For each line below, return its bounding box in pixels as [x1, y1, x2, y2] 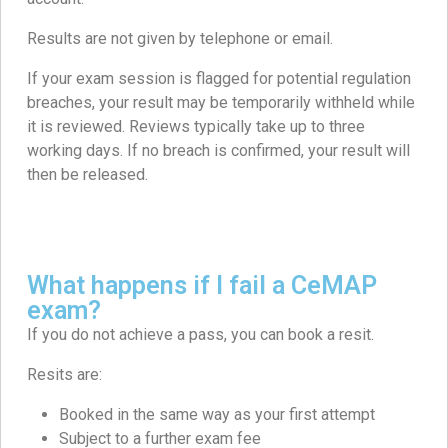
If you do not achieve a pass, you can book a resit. [27, 325, 374, 345]
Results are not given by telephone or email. [27, 29, 333, 49]
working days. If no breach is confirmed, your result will [27, 141, 410, 161]
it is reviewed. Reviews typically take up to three [27, 117, 365, 137]
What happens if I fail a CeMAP [27, 271, 377, 301]
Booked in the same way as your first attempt [59, 405, 375, 425]
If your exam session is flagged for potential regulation [27, 69, 411, 89]
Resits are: [27, 365, 102, 385]
